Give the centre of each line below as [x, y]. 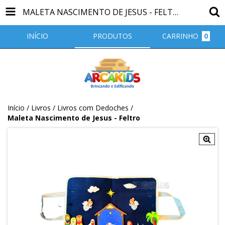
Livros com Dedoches [93, 108]
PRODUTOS [112, 36]
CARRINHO [181, 36]
